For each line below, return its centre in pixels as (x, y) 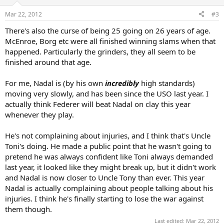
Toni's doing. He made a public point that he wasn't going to (108, 146)
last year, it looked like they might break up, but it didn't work (110, 167)
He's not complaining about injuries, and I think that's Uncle (108, 135)
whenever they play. (39, 114)
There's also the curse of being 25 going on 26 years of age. (108, 30)
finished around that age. (48, 62)
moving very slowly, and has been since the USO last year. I (107, 93)
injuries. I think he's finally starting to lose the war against (104, 198)
